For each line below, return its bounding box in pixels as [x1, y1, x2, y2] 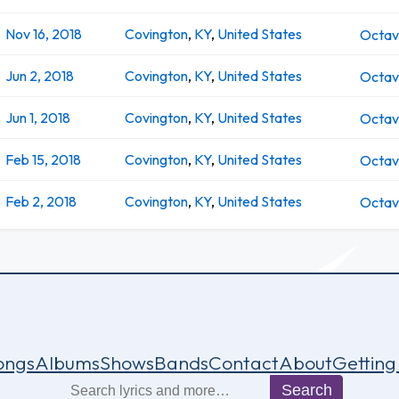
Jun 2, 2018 [5, 66, 74, 85]
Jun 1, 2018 [5, 108, 70, 126]
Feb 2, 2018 [5, 191, 77, 210]
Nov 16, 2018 [5, 24, 82, 43]
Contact [208, 349, 279, 375]
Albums [35, 349, 100, 375]
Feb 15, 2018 [5, 150, 81, 168]
